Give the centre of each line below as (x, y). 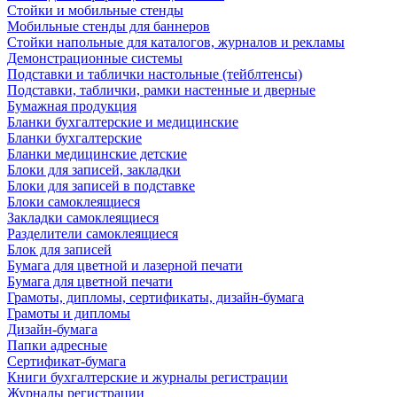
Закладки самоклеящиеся (83, 218)
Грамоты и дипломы (69, 313)
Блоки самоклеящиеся (74, 202)
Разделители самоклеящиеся (93, 234)
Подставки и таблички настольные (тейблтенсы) (155, 74)
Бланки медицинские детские (97, 154)
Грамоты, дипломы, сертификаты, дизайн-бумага (156, 297)
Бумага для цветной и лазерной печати (125, 265)
